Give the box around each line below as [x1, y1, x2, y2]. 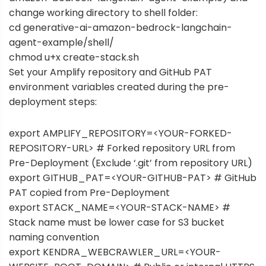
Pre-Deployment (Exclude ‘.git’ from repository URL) [9, 156, 252, 170]
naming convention [9, 230, 99, 244]
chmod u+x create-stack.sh [9, 50, 139, 65]
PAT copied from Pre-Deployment [9, 185, 170, 199]
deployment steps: [9, 95, 97, 109]
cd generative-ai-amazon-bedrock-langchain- [9, 21, 232, 35]
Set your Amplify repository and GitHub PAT [9, 65, 212, 80]
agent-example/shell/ [9, 36, 114, 50]
